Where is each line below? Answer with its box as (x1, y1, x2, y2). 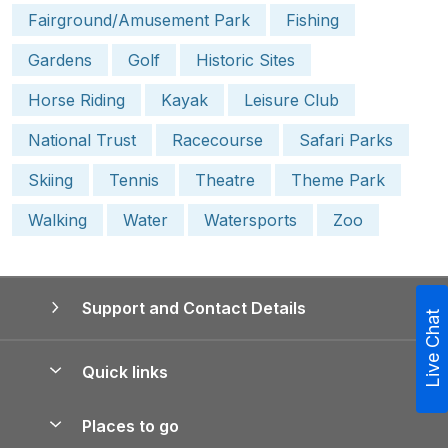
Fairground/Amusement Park (28, 9, 250, 30)
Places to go (77, 415, 179, 436)
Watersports (204, 209, 297, 230)
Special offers (85, 400, 178, 418)
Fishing (286, 9, 339, 30)
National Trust (28, 129, 136, 150)
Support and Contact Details (81, 298, 306, 318)
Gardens (28, 49, 92, 70)
